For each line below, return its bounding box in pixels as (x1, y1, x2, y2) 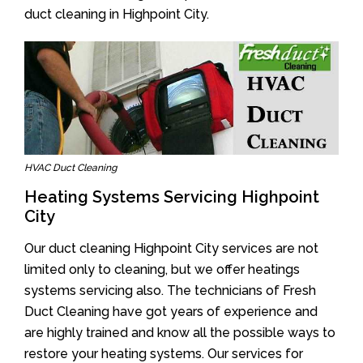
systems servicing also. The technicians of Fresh (24, 282, 316, 298)
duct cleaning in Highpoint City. (24, 6, 209, 22)
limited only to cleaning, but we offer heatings (24, 261, 300, 277)
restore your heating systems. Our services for (24, 345, 303, 361)
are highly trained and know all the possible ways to (24, 324, 335, 340)
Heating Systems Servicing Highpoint (24, 186, 319, 207)
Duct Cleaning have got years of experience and (24, 303, 318, 319)
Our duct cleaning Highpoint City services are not (24, 240, 318, 256)
